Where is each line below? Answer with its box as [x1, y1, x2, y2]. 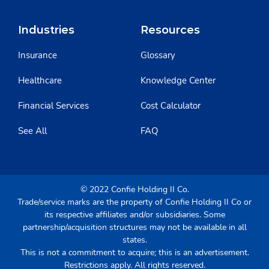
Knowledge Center [141, 74, 216, 86]
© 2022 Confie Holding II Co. [80, 183, 189, 195]
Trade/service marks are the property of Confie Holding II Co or [17, 196, 252, 208]
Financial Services [18, 99, 89, 112]
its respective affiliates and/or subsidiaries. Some [44, 208, 225, 220]
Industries [18, 23, 74, 37]
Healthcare [18, 74, 62, 86]
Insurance [18, 49, 57, 61]
